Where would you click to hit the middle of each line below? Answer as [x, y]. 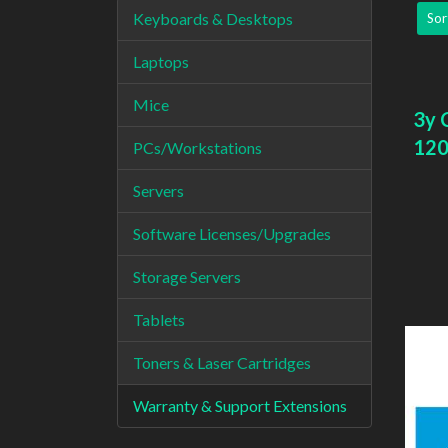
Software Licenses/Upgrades [232, 233]
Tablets [159, 319]
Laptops [161, 61]
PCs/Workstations [197, 147]
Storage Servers [187, 276]
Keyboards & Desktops [213, 18]
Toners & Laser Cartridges [222, 362]
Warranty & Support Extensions [240, 405]
